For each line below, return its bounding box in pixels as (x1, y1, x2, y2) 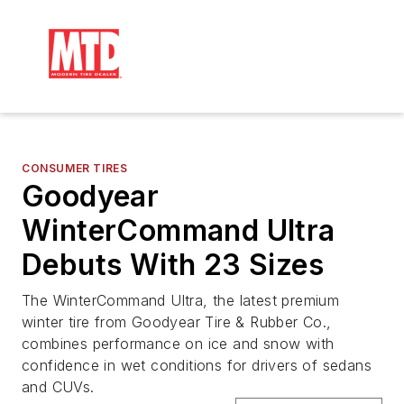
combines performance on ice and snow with (22, 335, 335, 353)
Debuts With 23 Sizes (22, 247, 324, 282)
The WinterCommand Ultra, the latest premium (22, 291, 340, 309)
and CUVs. (22, 378, 95, 396)
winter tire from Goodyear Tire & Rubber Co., (22, 313, 332, 331)
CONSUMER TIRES (22, 161, 128, 175)
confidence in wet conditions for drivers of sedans (22, 356, 372, 374)
